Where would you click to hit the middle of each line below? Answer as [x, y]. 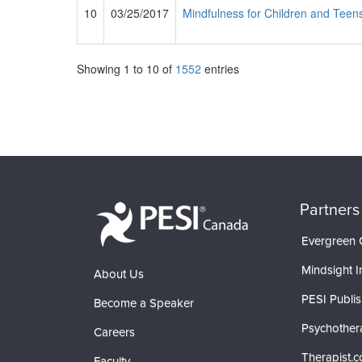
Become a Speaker [144, 303]
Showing [100, 69]
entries [220, 69]
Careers [114, 332]
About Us [119, 274]
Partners [329, 209]
